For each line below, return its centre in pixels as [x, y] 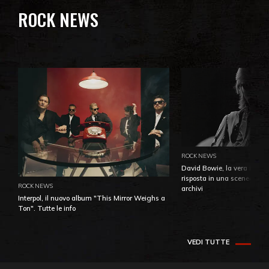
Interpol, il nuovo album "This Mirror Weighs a [92, 198]
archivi [192, 189]
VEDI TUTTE [208, 242]
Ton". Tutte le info [47, 209]
